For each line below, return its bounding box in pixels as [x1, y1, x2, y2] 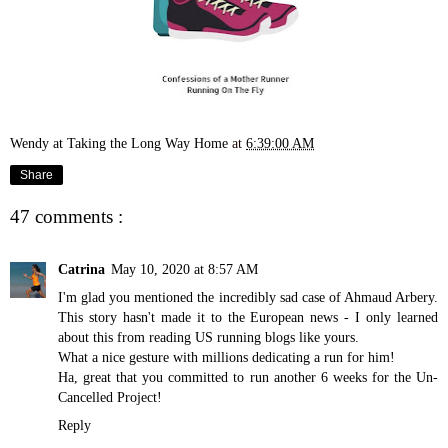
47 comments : [10, 206, 123, 228]
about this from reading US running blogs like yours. [58, 328, 359, 345]
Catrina [58, 260, 105, 277]
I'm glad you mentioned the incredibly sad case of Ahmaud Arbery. [58, 288, 438, 305]
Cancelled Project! [58, 388, 162, 405]
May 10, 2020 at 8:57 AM [111, 260, 258, 277]
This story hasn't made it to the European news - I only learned [58, 308, 438, 325]
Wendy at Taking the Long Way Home [10, 134, 232, 151]
